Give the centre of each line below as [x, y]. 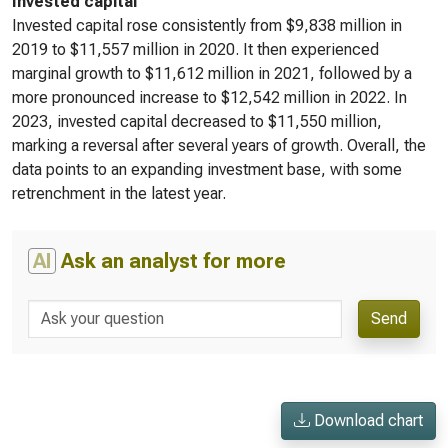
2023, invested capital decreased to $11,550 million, [197, 121]
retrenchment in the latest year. [119, 193]
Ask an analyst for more [171, 261]
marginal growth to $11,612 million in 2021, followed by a [212, 73]
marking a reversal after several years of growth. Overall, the [219, 145]
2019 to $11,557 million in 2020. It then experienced [195, 49]
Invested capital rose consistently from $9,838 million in [207, 25]
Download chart [366, 420]
